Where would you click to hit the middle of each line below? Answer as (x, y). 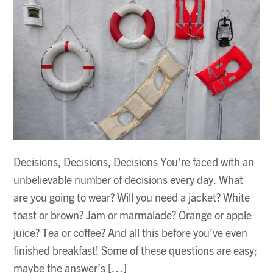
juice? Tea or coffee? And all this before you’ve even (131, 234)
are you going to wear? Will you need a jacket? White (132, 198)
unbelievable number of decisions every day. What (129, 181)
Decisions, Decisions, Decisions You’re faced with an (134, 163)
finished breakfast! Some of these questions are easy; (136, 251)
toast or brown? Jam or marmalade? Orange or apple (133, 216)
